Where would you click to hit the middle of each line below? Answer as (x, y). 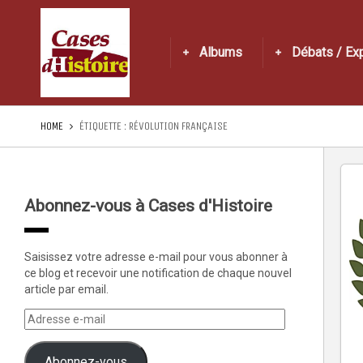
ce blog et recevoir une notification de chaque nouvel (158, 273)
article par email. (66, 289)
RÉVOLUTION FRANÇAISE (178, 126)
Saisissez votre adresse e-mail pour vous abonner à (156, 257)
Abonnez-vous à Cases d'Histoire (148, 206)
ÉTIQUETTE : (104, 126)
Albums (221, 52)
